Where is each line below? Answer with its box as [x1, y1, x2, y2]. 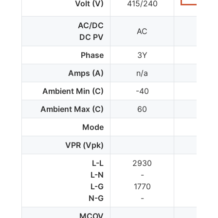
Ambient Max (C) [40, 104, 104, 114]
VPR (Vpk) [65, 140, 104, 150]
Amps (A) [68, 68, 104, 78]
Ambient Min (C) [42, 86, 104, 96]
